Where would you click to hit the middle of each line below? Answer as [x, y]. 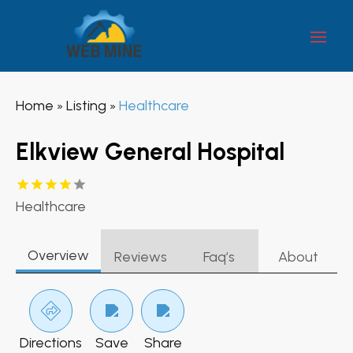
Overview [58, 255]
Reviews [140, 256]
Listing [86, 105]
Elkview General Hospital [150, 151]
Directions [51, 342]
